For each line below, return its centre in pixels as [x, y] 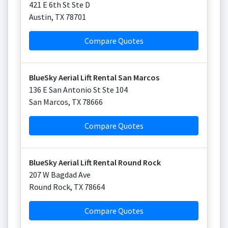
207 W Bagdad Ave [60, 175]
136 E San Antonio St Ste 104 [78, 90]
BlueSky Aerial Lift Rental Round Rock [95, 162]
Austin [40, 17]
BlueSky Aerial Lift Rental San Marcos [94, 77]
